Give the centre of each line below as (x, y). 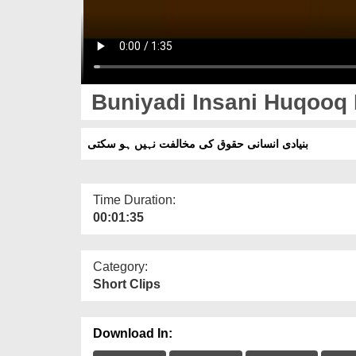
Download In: (133, 333)
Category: (120, 266)
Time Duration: (134, 199)
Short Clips (127, 284)
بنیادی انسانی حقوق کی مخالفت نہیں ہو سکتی (198, 143)
